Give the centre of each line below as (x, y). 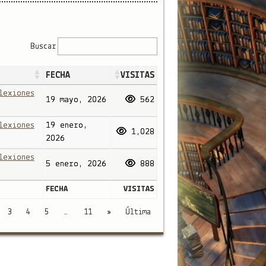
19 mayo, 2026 (76, 100)
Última (138, 213)
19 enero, (66, 125)
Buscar (43, 46)
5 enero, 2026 (76, 164)
